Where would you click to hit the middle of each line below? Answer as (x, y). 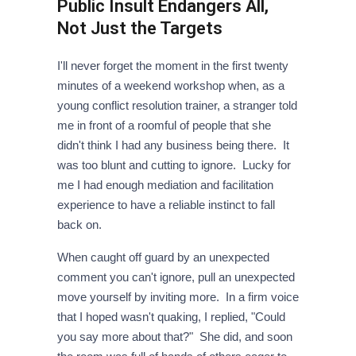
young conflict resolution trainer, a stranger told (177, 106)
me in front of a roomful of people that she (164, 126)
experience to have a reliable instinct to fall (166, 205)
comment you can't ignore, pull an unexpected (176, 277)
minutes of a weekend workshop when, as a (170, 86)
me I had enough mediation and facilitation (165, 185)
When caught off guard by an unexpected (163, 257)
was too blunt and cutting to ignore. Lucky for (174, 165)
